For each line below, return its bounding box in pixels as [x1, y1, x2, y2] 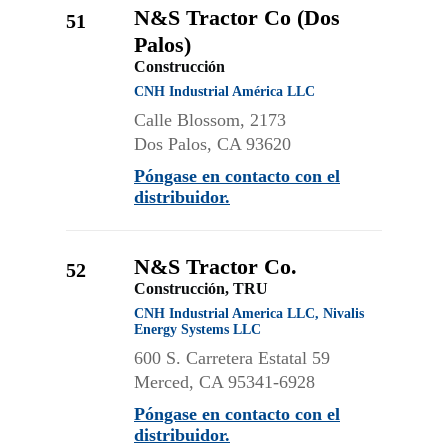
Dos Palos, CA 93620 [134, 134, 291, 154]
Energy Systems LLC [134, 322, 261, 337]
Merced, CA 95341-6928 [134, 372, 315, 392]
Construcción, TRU [134, 280, 268, 297]
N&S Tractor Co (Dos [134, 5, 340, 30]
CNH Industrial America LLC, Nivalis [134, 306, 364, 321]
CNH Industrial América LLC [134, 84, 315, 99]
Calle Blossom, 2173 [134, 110, 286, 130]
